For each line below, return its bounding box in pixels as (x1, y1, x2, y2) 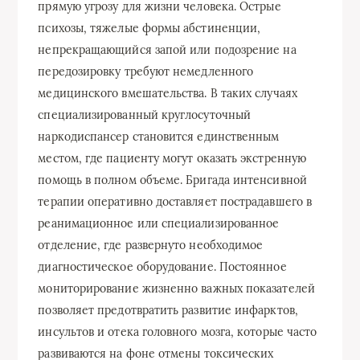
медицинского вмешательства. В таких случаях (38, 86, 297, 101)
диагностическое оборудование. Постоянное (38, 260, 287, 275)
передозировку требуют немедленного (38, 64, 254, 80)
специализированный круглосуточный (38, 108, 252, 123)
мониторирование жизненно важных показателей (38, 281, 315, 297)
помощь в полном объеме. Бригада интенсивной (38, 173, 307, 188)
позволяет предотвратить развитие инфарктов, (38, 303, 298, 318)
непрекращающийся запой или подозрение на (38, 43, 297, 58)
